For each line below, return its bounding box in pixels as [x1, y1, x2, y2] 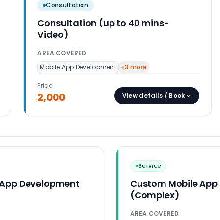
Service [138, 162, 162, 170]
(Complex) [130, 189, 180, 201]
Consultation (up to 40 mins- [37, 17, 169, 29]
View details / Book [122, 91, 185, 100]
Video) [37, 28, 69, 41]
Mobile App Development [40, 63, 117, 71]
